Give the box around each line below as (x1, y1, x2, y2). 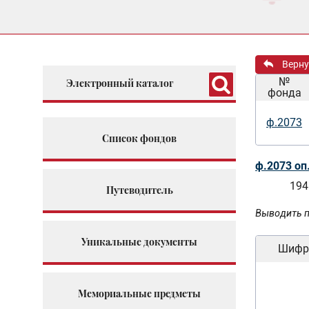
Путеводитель (106, 183, 173, 197)
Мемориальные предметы (78, 286, 201, 300)
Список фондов (102, 131, 177, 145)
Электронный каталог (66, 76, 174, 90)
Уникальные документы (81, 235, 197, 248)
